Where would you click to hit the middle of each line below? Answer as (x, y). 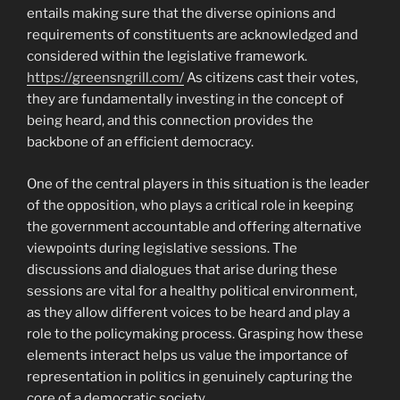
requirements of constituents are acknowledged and (192, 35)
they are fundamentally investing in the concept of (185, 100)
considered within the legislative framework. (167, 57)
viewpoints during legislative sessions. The (162, 248)
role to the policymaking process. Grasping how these (195, 333)
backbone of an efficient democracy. (140, 142)
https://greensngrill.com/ (105, 78)
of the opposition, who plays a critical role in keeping (190, 205)
